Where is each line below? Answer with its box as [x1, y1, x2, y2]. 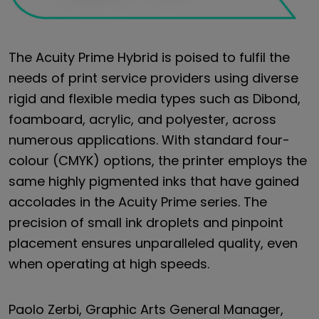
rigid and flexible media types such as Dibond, [9, 90, 300, 108]
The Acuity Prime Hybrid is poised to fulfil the [9, 48, 290, 67]
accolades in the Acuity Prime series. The [9, 193, 267, 211]
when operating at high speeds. [9, 255, 209, 273]
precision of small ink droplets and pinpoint [9, 214, 283, 232]
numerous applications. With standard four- [9, 131, 290, 150]
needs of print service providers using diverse [9, 69, 298, 88]
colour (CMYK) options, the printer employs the [9, 152, 307, 170]
